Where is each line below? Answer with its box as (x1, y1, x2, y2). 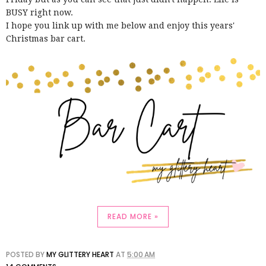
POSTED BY (6, 249, 46, 259)
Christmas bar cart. (6, 33, 88, 43)
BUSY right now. (6, 7, 75, 17)
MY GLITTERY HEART (46, 249, 114, 259)
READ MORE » (107, 211, 159, 221)
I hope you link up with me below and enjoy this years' (6, 20, 235, 30)
